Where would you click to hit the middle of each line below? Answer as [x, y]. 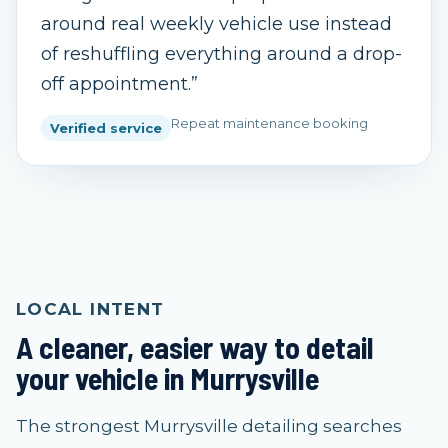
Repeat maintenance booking [269, 123]
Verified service [106, 128]
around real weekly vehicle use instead [216, 24]
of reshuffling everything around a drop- [221, 54]
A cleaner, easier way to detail [195, 347]
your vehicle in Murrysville [167, 378]
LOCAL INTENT [90, 309]
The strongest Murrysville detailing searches [209, 426]
